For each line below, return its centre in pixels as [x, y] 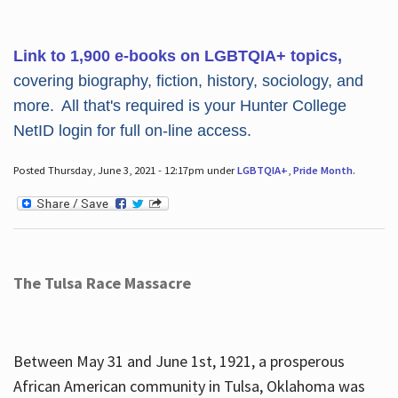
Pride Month [322, 170]
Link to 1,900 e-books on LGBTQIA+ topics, [177, 56]
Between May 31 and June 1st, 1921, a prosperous [179, 362]
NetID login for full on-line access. [132, 130]
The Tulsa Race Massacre [102, 283]
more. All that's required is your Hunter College [179, 105]
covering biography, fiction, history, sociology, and [188, 80]
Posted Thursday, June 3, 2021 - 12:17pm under [125, 170]
